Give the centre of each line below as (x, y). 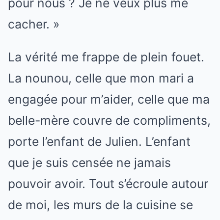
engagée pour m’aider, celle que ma (109, 99)
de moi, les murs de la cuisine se (100, 205)
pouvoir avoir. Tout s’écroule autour (108, 184)
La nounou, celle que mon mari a (101, 78)
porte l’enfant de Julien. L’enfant (99, 141)
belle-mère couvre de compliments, (109, 120)
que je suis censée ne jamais (89, 163)
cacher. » (34, 24)
